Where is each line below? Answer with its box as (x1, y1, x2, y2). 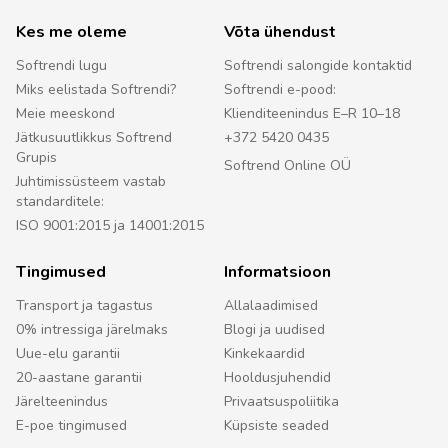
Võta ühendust (224, 21, 336, 44)
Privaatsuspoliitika (224, 392, 339, 412)
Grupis (16, 148, 57, 168)
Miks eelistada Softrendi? (16, 80, 176, 100)
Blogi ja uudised (224, 320, 325, 340)
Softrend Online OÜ (224, 156, 351, 176)
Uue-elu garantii (16, 344, 120, 364)
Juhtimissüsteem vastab (16, 172, 166, 192)
